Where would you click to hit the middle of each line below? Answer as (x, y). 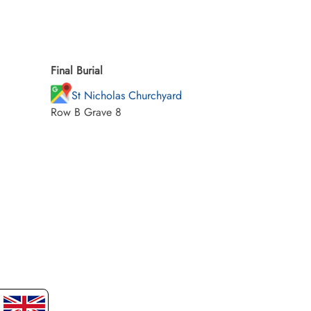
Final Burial (77, 70)
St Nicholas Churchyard (127, 95)
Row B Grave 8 (86, 112)
